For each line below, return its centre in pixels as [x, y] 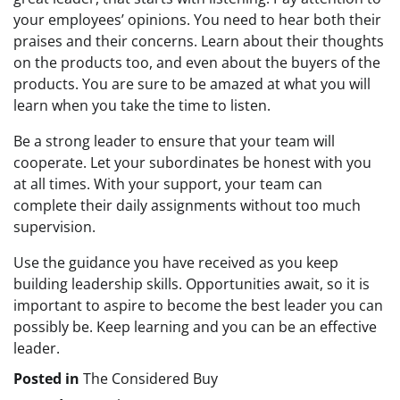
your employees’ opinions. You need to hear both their [197, 20]
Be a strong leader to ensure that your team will [174, 142]
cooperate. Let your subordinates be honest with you [192, 163]
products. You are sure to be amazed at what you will [192, 84]
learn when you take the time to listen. [142, 106]
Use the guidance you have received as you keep [176, 263]
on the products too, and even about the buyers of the [197, 63]
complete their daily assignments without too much [187, 206]
